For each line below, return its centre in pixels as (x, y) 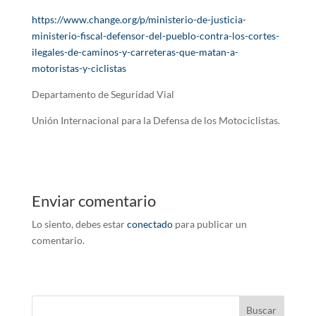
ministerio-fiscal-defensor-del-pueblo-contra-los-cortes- (155, 36)
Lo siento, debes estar (79, 224)
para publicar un (209, 224)
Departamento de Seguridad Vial (103, 95)
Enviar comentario (93, 201)
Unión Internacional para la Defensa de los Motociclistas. (156, 121)
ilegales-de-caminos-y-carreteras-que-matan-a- (135, 52)
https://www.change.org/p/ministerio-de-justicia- (139, 20)
